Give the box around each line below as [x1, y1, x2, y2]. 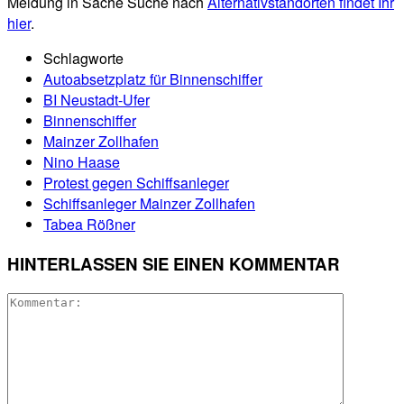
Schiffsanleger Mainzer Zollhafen [43, 193, 255, 215]
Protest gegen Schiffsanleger [43, 172, 229, 194]
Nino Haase [43, 151, 120, 173]
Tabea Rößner [43, 214, 135, 235]
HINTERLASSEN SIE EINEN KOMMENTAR [7, 251, 340, 276]
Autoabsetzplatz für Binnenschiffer [43, 69, 262, 90]
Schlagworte [43, 48, 124, 69]
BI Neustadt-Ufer [43, 89, 150, 111]
